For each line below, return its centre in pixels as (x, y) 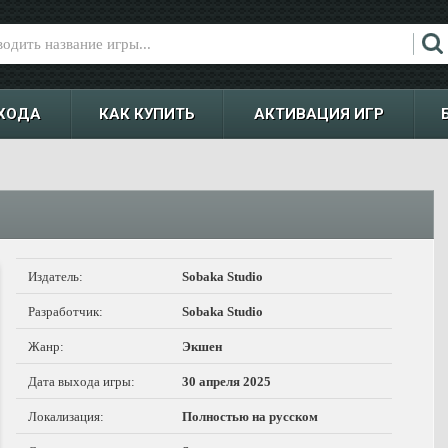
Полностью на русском (250, 416)
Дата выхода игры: (81, 381)
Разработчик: (65, 311)
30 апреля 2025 (226, 381)
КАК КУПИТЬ (147, 114)
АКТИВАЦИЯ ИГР (318, 114)
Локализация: (66, 416)
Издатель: (55, 276)
